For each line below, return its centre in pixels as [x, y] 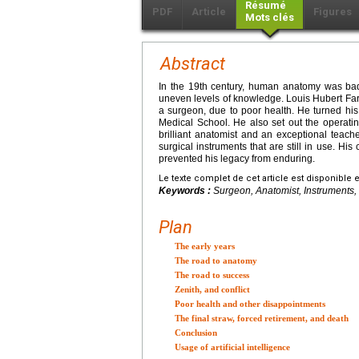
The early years [205, 246]
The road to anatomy [216, 260]
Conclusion [196, 332]
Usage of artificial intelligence [232, 347]
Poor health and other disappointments [250, 303]
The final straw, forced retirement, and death [262, 318]
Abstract [193, 63]
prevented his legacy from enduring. [237, 158]
